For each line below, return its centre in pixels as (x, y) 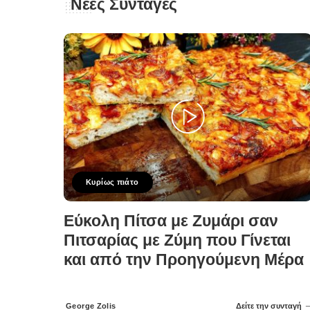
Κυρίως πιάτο (112, 182)
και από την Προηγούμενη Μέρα (184, 260)
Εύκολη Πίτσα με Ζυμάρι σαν (171, 221)
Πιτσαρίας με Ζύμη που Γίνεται (177, 240)
